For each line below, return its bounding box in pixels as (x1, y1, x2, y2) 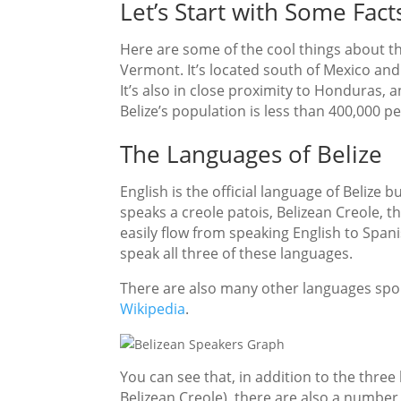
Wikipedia (120, 298, 186, 319)
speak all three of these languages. (120, 243, 354, 263)
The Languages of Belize (120, 137, 383, 170)
